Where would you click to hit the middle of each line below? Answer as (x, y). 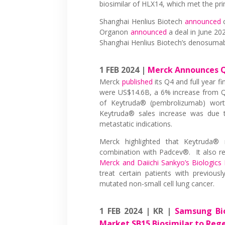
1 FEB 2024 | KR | (137, 211)
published (137, 81)
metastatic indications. (136, 124)
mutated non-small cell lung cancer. (157, 183)
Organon (115, 32)
